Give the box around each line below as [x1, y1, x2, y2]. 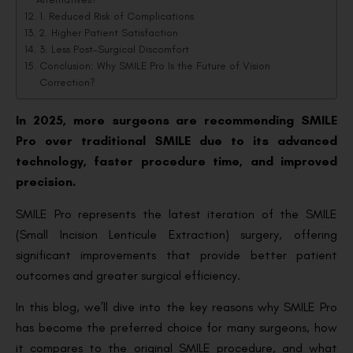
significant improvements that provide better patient [16, 247, 337, 262]
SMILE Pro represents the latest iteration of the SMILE [16, 206, 337, 221]
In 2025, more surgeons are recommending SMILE [16, 113, 337, 128]
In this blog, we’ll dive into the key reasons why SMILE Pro [16, 299, 337, 315]
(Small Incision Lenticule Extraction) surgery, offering [16, 226, 337, 242]
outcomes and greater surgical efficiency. [16, 267, 240, 283]
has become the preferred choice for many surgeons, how [16, 320, 337, 336]
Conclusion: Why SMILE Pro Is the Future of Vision [39, 59, 270, 72]
